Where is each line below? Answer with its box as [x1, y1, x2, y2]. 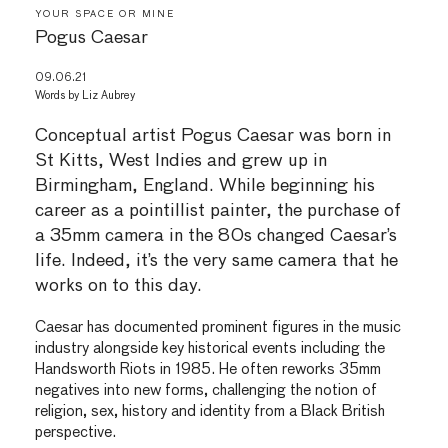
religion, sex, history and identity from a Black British [35, 404, 385, 420]
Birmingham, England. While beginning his [35, 177, 375, 196]
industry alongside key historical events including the [35, 341, 385, 357]
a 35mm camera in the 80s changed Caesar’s [35, 227, 397, 246]
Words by [35, 90, 82, 102]
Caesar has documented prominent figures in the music [35, 320, 401, 336]
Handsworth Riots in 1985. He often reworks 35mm [35, 362, 381, 378]
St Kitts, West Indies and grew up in [35, 152, 327, 171]
